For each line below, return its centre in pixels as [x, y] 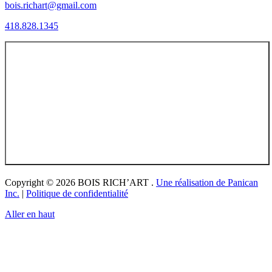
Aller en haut [30, 214]
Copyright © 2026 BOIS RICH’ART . [80, 183]
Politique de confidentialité [77, 194]
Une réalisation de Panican [207, 183]
